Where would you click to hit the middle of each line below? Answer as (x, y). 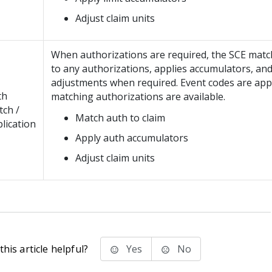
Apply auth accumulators (132, 138)
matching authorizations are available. (138, 97)
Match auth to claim (120, 118)
